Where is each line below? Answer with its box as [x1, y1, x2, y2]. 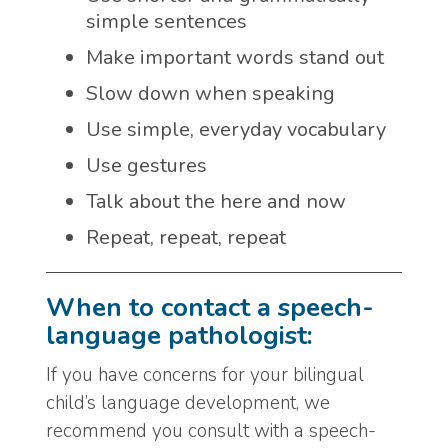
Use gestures [86, 152, 207, 180]
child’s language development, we [46, 389, 330, 416]
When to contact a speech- [46, 290, 374, 326]
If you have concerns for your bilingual [46, 361, 364, 388]
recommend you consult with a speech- [46, 417, 376, 444]
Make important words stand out [86, 44, 384, 72]
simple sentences [86, 8, 247, 36]
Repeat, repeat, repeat [86, 224, 286, 252]
